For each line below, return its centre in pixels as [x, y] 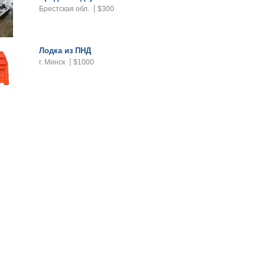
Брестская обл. [64, 9]
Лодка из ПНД [65, 51]
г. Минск [52, 62]
